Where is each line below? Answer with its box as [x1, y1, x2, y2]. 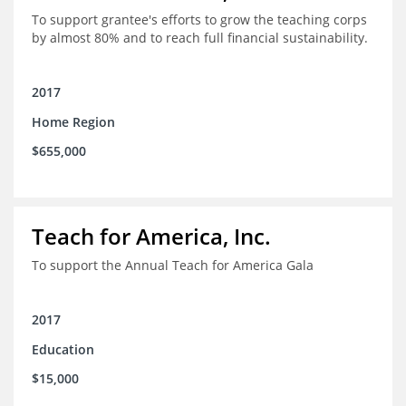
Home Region [32, 113, 115, 131]
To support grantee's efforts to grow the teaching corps [32, 11, 367, 29]
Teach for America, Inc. [32, 221, 271, 252]
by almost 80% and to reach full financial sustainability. [32, 29, 368, 47]
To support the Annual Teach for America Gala [32, 256, 314, 275]
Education [32, 341, 94, 359]
